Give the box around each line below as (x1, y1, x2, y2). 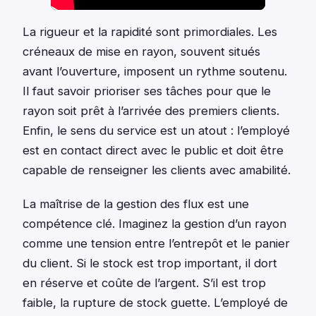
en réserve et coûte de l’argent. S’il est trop (23, 275, 266, 290)
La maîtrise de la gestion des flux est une (23, 196, 249, 211)
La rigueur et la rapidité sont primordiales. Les (23, 24, 277, 39)
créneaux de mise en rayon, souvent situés (23, 44, 260, 59)
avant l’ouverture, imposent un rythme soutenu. (23, 63, 287, 78)
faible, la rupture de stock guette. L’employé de (23, 295, 288, 310)
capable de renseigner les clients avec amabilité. (23, 162, 291, 177)
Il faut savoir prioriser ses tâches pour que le (23, 83, 271, 98)
